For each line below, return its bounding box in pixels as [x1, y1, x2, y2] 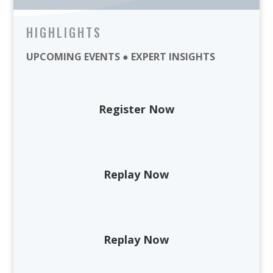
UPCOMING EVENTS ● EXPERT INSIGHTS [26, 50, 215, 64]
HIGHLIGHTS [26, 23, 102, 42]
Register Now [98, 102, 174, 117]
